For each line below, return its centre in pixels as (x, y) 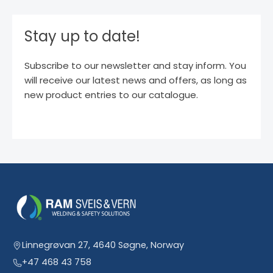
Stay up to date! (82, 37)
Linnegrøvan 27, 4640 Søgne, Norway (103, 245)
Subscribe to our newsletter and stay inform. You (135, 66)
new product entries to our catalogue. (111, 95)
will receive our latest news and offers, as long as (136, 80)
